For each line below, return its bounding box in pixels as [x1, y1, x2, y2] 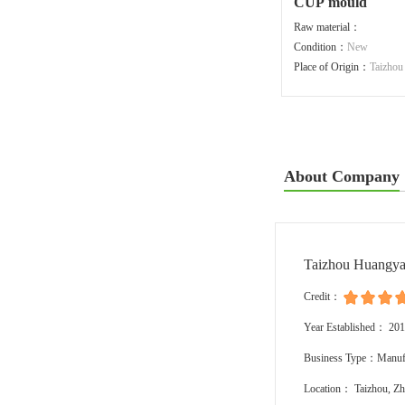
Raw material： [294, 21, 361, 33]
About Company [284, 167, 400, 185]
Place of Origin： [294, 61, 370, 73]
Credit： [304, 290, 344, 303]
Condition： [294, 41, 347, 53]
